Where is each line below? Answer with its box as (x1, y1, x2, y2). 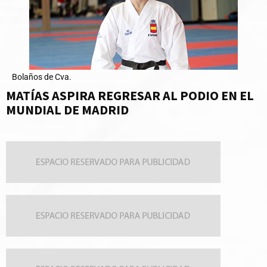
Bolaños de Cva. (12, 72, 72, 82)
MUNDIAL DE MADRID (6, 101, 129, 119)
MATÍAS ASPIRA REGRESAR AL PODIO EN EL (6, 87, 254, 104)
